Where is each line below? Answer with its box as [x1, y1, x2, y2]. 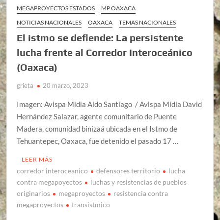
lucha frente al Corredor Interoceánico [17, 47, 193, 58]
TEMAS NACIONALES [119, 19, 176, 26]
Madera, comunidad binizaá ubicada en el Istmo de [17, 124, 178, 133]
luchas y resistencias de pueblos [90, 178, 187, 186]
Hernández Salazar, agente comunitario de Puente [17, 112, 177, 121]
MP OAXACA [101, 4, 136, 12]
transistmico [72, 200, 110, 209]
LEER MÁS [22, 156, 53, 163]
